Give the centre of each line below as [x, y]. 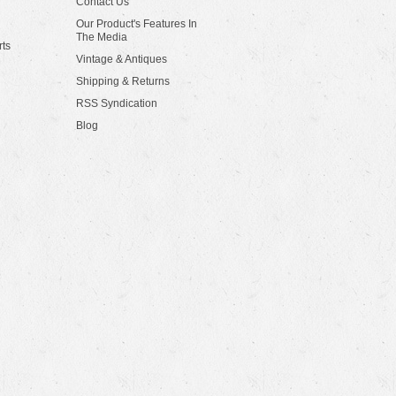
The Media [102, 37]
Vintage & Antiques [122, 59]
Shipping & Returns [123, 81]
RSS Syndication [117, 103]
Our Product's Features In [137, 24]
